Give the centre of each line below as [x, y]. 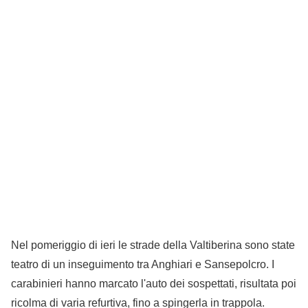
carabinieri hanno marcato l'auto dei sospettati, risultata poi [154, 284]
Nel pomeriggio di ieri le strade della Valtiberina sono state [153, 245]
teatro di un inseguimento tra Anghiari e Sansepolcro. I [143, 265]
